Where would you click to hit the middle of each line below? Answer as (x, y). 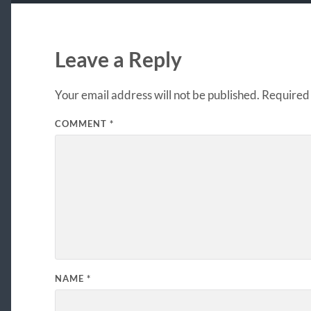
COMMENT (82, 124)
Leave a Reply (118, 60)
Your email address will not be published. (157, 95)
